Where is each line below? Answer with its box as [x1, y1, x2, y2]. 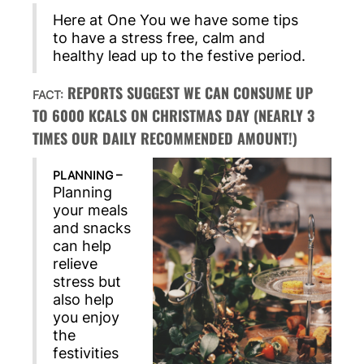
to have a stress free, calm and [53, 29, 265, 47]
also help [53, 291, 114, 309]
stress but [53, 273, 121, 291]
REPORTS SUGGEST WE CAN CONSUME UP [63, 82, 313, 104]
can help [53, 237, 111, 255]
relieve [53, 255, 97, 273]
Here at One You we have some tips [53, 11, 298, 29]
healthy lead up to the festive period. [53, 47, 305, 65]
